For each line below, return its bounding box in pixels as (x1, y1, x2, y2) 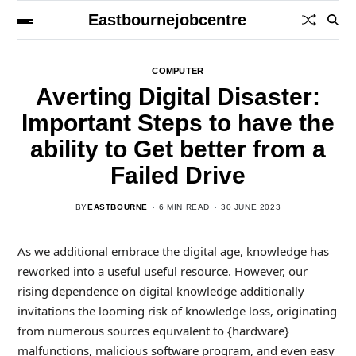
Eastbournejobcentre (88, 11, 247, 29)
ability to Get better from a (29, 136, 326, 162)
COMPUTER (152, 66, 204, 75)
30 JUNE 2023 (220, 203, 281, 211)
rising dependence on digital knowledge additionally (17, 283, 304, 299)
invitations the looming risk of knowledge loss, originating (17, 303, 337, 319)
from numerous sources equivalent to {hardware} (17, 323, 289, 339)
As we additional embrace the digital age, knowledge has (17, 243, 329, 259)
